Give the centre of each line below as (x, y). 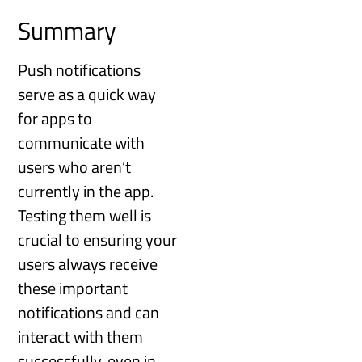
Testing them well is (85, 216)
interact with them (81, 337)
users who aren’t (75, 167)
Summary (67, 31)
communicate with (82, 143)
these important (73, 288)
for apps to (55, 119)
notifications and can (89, 313)
